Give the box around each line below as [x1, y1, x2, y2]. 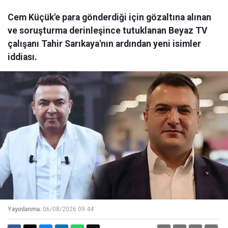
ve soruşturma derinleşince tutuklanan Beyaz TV [8, 25, 208, 36]
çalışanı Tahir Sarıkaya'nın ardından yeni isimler [8, 39, 201, 49]
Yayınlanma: [8, 206, 41, 213]
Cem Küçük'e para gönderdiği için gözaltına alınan [8, 12, 211, 23]
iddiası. [8, 52, 37, 63]
